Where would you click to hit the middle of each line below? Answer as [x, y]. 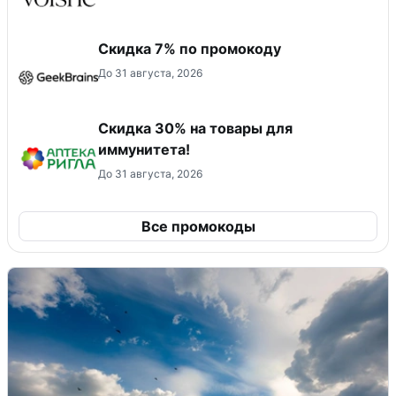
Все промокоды [198, 227]
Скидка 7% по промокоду [190, 49]
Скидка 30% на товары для [195, 129]
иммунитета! [144, 150]
